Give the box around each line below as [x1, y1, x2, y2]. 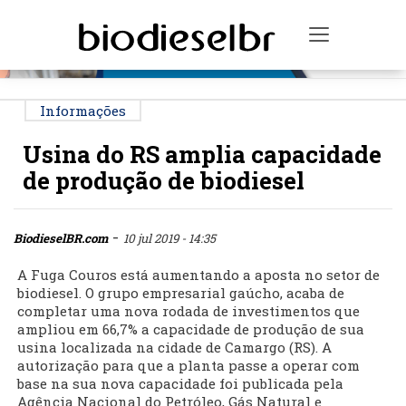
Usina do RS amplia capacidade [23, 139, 382, 170]
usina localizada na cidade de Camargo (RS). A [17, 338, 332, 357]
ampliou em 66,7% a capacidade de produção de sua [17, 320, 364, 339]
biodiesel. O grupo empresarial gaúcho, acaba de [17, 284, 344, 303]
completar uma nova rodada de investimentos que [17, 302, 360, 321]
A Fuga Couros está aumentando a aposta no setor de [17, 266, 380, 285]
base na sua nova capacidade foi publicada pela [17, 374, 343, 393]
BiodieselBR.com [14, 230, 108, 247]
